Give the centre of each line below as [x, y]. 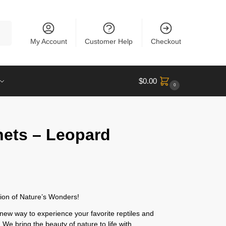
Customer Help [109, 41]
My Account [48, 41]
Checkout [166, 41]
